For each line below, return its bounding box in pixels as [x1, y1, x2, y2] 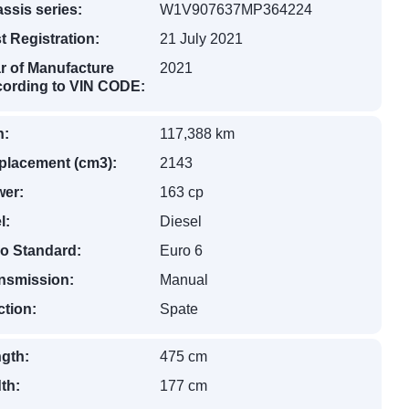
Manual [160, 272, 209, 288]
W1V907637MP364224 [160, 2, 313, 17]
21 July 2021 [160, 31, 244, 47]
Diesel [160, 214, 203, 229]
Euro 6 [160, 243, 204, 258]
